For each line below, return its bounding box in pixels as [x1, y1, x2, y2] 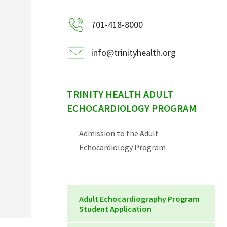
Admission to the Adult [79, 128, 159, 139]
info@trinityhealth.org [91, 47, 176, 59]
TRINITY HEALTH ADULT [67, 88, 173, 101]
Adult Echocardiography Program [79, 194, 200, 204]
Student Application [79, 204, 152, 214]
